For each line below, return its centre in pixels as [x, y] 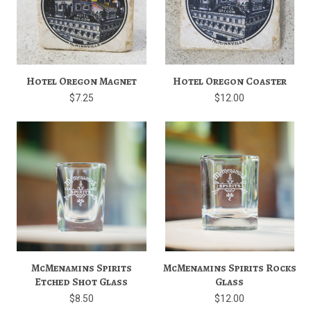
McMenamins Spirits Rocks [229, 268]
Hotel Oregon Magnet [81, 82]
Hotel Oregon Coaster [229, 82]
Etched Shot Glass [82, 281]
